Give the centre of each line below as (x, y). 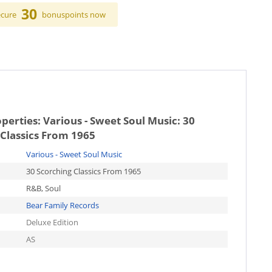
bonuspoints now (74, 15)
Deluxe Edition (52, 222)
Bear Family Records (62, 205)
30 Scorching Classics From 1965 (83, 171)
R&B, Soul (43, 188)
